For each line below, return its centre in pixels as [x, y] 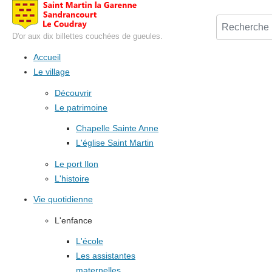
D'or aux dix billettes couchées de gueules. [87, 36]
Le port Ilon [76, 164]
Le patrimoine [81, 107]
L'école [90, 241]
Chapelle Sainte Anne [117, 128]
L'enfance [73, 220]
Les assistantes [106, 256]
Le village [52, 72]
